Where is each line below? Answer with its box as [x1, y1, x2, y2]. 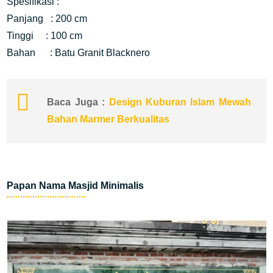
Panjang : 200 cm [7, 13, 88, 24]
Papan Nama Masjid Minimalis [7, 180, 147, 191]
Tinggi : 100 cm [7, 30, 83, 41]
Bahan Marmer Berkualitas [47, 114, 170, 124]
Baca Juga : [47, 97, 109, 107]
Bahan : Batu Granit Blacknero [7, 48, 151, 58]
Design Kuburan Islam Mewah [108, 97, 251, 107]
